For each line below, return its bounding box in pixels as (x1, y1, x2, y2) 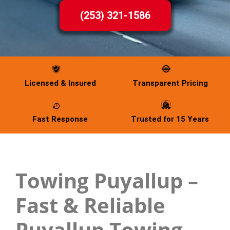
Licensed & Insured (24, 78, 96, 88)
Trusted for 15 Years (131, 114, 209, 124)
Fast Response (32, 114, 88, 124)
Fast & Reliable (15, 191, 165, 220)
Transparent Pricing (132, 78, 208, 88)
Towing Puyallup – (15, 166, 198, 195)
